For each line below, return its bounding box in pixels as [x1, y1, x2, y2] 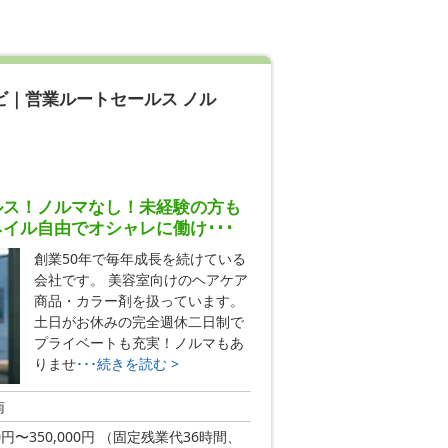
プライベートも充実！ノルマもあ [33, 332, 244, 352]
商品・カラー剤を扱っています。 [33, 290, 244, 310]
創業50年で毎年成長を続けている [33, 248, 246, 268]
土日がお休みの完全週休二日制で [33, 311, 244, 331]
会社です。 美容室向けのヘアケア [33, 269, 248, 289]
